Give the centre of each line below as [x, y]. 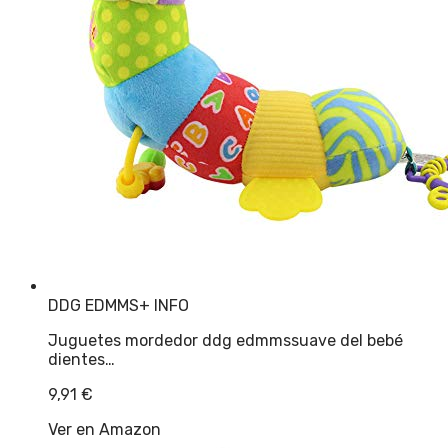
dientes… [81, 360]
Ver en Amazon [104, 430]
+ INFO [164, 306]
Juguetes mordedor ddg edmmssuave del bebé [225, 341]
